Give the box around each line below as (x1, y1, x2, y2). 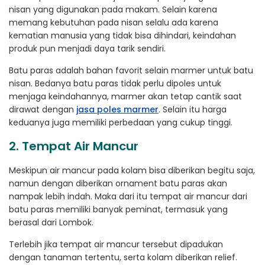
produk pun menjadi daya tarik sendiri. (9, 42, 166, 54)
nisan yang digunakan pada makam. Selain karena (9, 3, 217, 15)
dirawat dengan (9, 103, 76, 115)
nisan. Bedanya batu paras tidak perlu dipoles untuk (9, 77, 221, 89)
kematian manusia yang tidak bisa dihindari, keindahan (9, 29, 236, 41)
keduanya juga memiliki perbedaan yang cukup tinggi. (9, 116, 232, 128)
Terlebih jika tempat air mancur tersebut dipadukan (9, 238, 223, 250)
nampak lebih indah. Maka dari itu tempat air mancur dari (9, 190, 247, 202)
